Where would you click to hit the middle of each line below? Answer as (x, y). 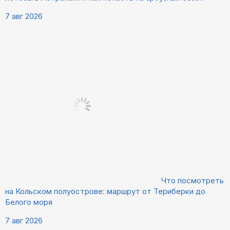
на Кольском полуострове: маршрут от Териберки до (105, 191)
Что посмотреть (193, 181)
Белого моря (29, 202)
